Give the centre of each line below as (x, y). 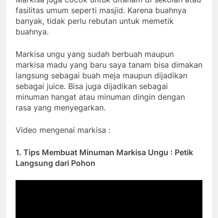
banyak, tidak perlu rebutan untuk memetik (95, 21)
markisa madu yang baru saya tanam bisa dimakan (109, 65)
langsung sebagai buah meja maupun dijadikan (101, 76)
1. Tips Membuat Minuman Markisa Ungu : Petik (104, 153)
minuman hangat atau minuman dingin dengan (100, 97)
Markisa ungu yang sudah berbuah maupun (95, 54)
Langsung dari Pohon (55, 163)
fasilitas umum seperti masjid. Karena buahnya (101, 10)
